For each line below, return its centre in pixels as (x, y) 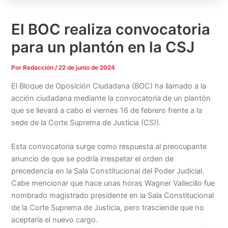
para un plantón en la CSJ (103, 47)
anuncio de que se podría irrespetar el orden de (93, 159)
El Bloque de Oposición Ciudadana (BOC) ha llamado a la (109, 86)
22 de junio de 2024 (87, 68)
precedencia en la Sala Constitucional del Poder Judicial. (108, 171)
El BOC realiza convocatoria (111, 30)
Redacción (39, 68)
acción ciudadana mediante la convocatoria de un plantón (111, 98)
